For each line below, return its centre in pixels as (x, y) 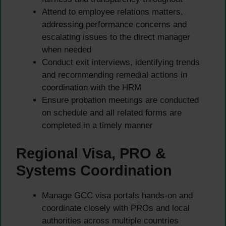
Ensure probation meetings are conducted (120, 100)
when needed (67, 50)
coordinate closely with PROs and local (116, 208)
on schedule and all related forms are (112, 113)
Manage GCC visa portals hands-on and (117, 195)
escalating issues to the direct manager (116, 37)
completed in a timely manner (97, 126)
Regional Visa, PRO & (91, 153)
